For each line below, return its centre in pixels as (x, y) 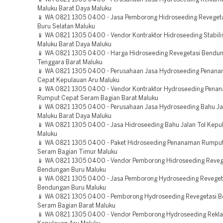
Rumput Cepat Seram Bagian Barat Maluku (98, 98)
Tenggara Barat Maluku (70, 62)
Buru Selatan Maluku (66, 27)
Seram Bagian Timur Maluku (77, 152)
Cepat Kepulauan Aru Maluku (78, 80)
